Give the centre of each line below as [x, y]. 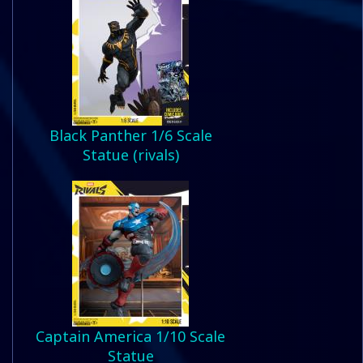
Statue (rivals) [130, 155]
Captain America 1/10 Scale [130, 336]
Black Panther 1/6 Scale [130, 135]
